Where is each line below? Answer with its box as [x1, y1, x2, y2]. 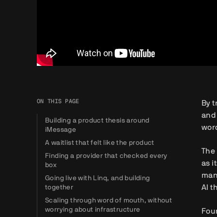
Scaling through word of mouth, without [45, 196, 172, 204]
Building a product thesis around [45, 116, 150, 124]
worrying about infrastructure [45, 205, 140, 213]
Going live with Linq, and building [45, 174, 150, 182]
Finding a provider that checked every [45, 152, 168, 159]
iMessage [45, 125, 77, 133]
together [45, 183, 74, 191]
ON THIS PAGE [37, 97, 79, 105]
